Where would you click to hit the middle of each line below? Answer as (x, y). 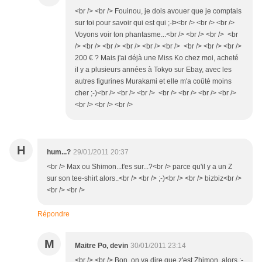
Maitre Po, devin (101, 246)
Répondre (54, 214)
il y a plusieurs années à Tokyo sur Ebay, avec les (153, 70)
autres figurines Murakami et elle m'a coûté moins (153, 82)
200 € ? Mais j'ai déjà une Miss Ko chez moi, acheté (157, 58)
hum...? (59, 152)
